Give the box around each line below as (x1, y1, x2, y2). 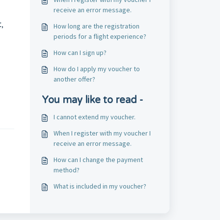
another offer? (53, 75, 95, 83)
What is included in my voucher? (53, 182, 146, 191)
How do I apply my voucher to (53, 64, 140, 73)
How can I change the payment (53, 155, 143, 164)
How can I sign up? (53, 48, 107, 57)
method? (53, 165, 80, 174)
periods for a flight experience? (53, 32, 146, 41)
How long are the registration (53, 22, 139, 30)
